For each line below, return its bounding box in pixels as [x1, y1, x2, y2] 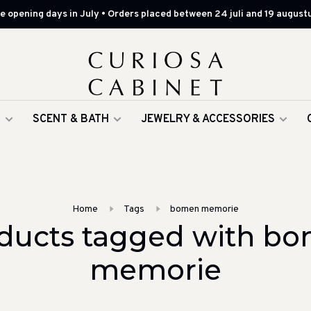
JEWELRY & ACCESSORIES [141, 112, 275, 126]
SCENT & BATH [33, 112, 109, 126]
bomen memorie [170, 203, 239, 215]
